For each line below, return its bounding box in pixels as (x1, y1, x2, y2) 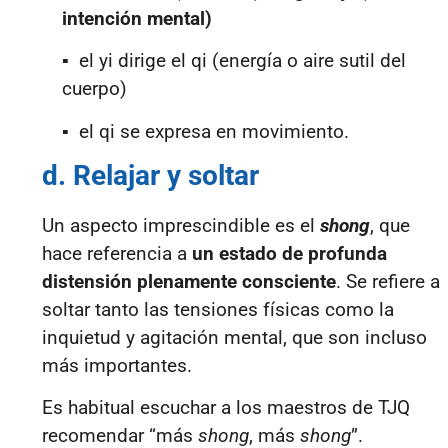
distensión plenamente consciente (42, 270, 336, 294)
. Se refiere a (336, 270, 440, 294)
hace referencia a (42, 242, 192, 266)
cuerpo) (62, 77, 127, 101)
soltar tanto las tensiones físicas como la (42, 298, 394, 322)
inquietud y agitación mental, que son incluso (42, 326, 427, 350)
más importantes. (42, 354, 192, 378)
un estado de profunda (192, 242, 387, 266)
